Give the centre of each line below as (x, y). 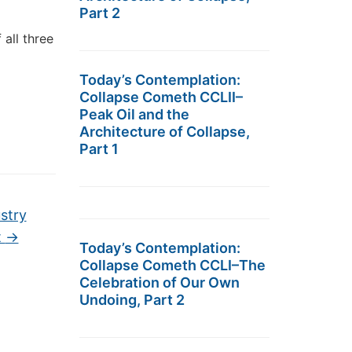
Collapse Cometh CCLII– (161, 97)
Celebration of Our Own (159, 282)
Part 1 (99, 149)
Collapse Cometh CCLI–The (172, 265)
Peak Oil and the (134, 114)
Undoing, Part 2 (132, 300)
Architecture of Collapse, (165, 132)
